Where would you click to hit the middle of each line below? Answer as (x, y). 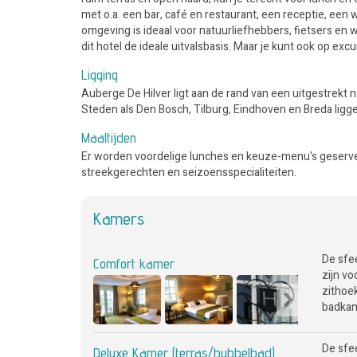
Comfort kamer (134, 263)
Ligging (100, 75)
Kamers (119, 218)
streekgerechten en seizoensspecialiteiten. (189, 173)
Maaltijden (109, 137)
